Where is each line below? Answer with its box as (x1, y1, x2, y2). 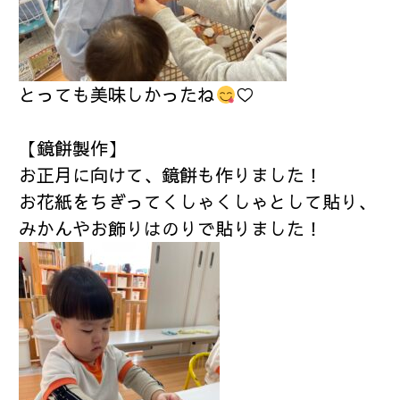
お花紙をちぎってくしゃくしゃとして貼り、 (19, 189, 377, 214)
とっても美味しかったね (19, 82, 216, 107)
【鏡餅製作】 (19, 136, 127, 161)
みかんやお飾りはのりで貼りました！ (19, 216, 323, 241)
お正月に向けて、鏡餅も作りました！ (19, 162, 323, 187)
